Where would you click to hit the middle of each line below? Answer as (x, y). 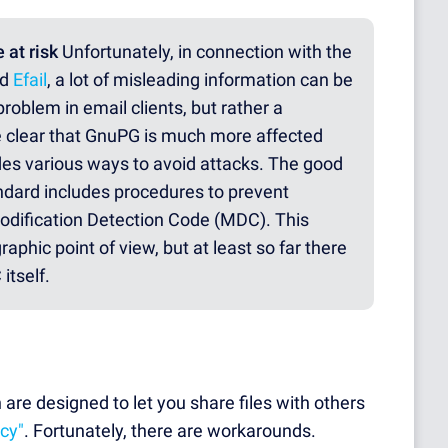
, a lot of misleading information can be (200, 80)
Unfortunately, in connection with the (205, 52)
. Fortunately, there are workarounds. (170, 431)
